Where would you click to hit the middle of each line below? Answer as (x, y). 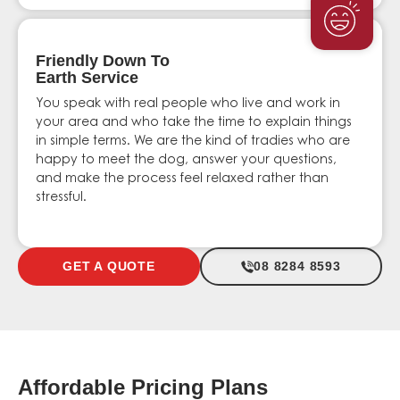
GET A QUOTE (109, 267)
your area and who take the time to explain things (194, 123)
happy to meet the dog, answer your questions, (186, 160)
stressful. (61, 198)
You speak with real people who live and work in (188, 104)
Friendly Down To (103, 60)
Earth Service (87, 77)
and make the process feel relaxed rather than (182, 179)
